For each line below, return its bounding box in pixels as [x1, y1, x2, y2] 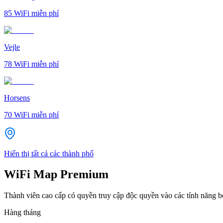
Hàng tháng [4, 208, 41, 217]
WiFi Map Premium [4, 168, 109, 181]
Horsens [4, 93, 30, 102]
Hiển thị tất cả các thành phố [4, 149, 94, 158]
